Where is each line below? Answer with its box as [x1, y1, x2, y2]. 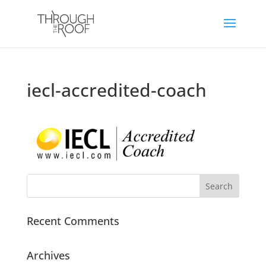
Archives [26, 248, 70, 263]
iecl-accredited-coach [26, 78, 207, 102]
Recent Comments [26, 214, 119, 229]
